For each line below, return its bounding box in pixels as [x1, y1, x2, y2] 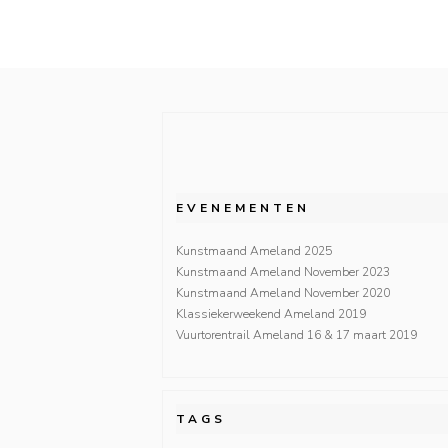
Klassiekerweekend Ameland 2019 [176, 305, 366, 322]
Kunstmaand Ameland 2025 [176, 242, 332, 259]
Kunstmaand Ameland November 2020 [176, 284, 390, 301]
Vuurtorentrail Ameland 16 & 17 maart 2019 [176, 326, 417, 343]
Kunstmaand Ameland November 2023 [176, 263, 390, 280]
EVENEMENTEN [176, 199, 310, 216]
